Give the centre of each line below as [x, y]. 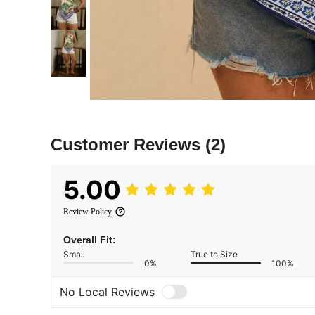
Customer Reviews [128, 144]
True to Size [214, 254]
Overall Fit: [90, 239]
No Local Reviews [107, 292]
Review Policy [88, 211]
